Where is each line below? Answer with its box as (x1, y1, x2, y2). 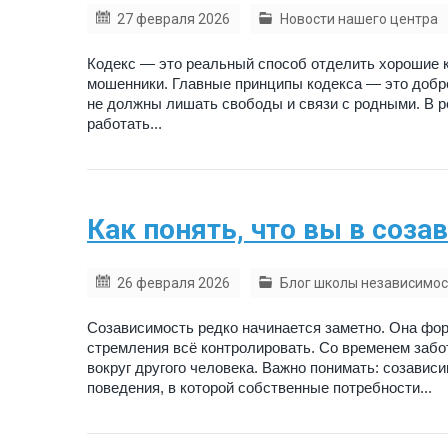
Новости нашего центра (280, 11, 438, 28)
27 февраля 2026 (117, 11, 230, 28)
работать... (87, 115, 162, 133)
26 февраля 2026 (117, 275, 230, 292)
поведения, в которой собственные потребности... (87, 379, 432, 397)
